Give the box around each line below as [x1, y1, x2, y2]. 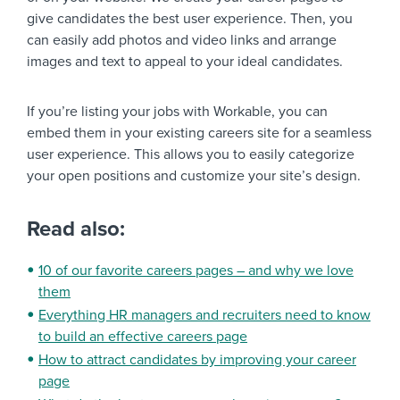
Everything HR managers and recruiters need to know [38, 305, 371, 324]
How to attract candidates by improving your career [38, 350, 356, 369]
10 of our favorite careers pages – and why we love [38, 261, 354, 279]
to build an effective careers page [38, 327, 247, 346]
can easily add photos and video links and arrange [27, 30, 337, 49]
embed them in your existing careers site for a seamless [27, 123, 371, 142]
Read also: [27, 215, 125, 242]
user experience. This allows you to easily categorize [27, 145, 354, 163]
